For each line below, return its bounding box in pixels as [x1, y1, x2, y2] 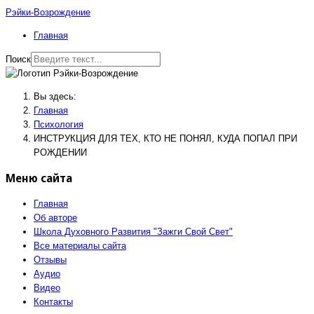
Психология [34, 119, 83, 130]
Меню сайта [6, 171, 72, 186]
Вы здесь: [34, 91, 82, 102]
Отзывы [34, 254, 67, 266]
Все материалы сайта [34, 240, 126, 252]
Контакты [34, 296, 73, 308]
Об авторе [34, 212, 77, 224]
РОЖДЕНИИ [34, 147, 87, 158]
